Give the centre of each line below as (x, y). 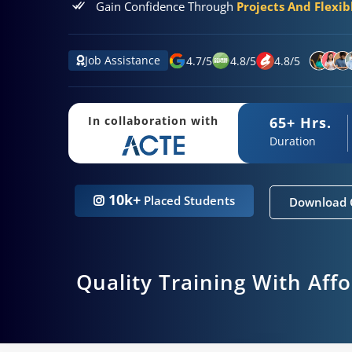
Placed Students (188, 200)
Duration (292, 141)
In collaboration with (153, 121)
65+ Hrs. (300, 122)
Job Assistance (123, 60)
